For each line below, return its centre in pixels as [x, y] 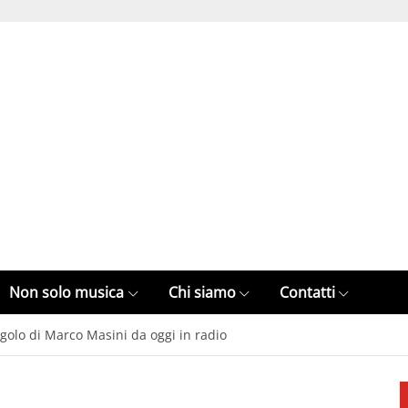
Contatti [307, 292]
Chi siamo [202, 292]
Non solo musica [67, 292]
